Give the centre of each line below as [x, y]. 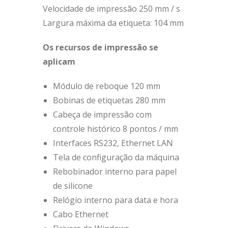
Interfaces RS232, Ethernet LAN [113, 143]
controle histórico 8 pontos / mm [116, 129]
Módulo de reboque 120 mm [107, 86]
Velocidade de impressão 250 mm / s [111, 9]
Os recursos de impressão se [101, 47]
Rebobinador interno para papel [115, 172]
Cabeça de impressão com [102, 115]
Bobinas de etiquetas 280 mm [109, 100]
